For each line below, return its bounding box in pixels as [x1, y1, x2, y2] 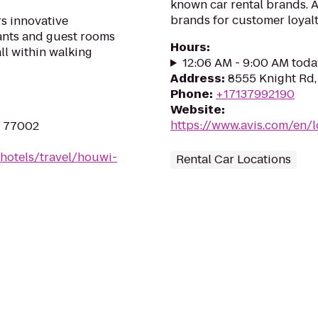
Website [170, 102, 221, 118]
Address [170, 70, 221, 87]
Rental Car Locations [176, 151, 291, 168]
